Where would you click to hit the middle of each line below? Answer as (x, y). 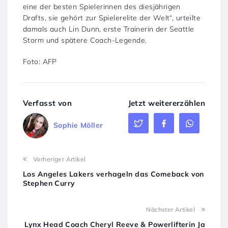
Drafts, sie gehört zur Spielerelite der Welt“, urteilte (112, 18)
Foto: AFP (40, 61)
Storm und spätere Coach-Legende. (85, 40)
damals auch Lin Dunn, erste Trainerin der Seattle (109, 29)
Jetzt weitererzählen (166, 103)
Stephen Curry (49, 183)
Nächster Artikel (170, 209)
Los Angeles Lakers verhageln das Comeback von (113, 174)
